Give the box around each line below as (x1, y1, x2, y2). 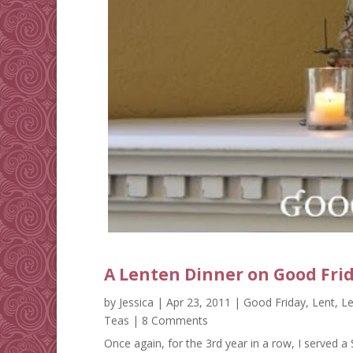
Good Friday (243, 295, 306, 310)
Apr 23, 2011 (166, 295, 231, 310)
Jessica (119, 295, 154, 310)
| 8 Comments (129, 313, 208, 329)
